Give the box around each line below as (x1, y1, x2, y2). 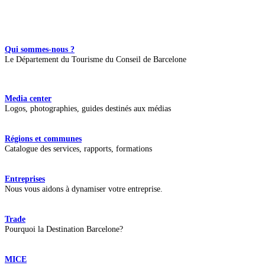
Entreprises (5, 173, 45, 183)
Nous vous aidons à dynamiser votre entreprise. (5, 183, 163, 193)
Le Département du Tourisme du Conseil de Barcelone (5, 54, 189, 64)
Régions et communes (5, 133, 82, 143)
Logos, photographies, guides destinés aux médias (5, 103, 171, 113)
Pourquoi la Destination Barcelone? (5, 224, 123, 234)
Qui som (5, 44, 35, 54)
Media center (5, 93, 51, 103)
